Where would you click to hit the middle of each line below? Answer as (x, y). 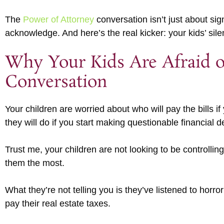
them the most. (35, 163)
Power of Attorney (58, 19)
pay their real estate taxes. (58, 203)
